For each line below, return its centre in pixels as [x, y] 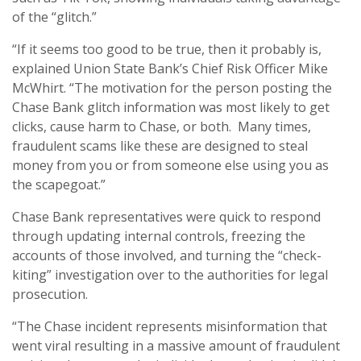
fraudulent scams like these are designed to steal [160, 145]
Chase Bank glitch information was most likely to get [171, 107]
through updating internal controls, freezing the [159, 236]
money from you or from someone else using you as [170, 165]
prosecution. [50, 294]
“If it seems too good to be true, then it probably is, [167, 49]
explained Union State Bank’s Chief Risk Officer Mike [170, 68]
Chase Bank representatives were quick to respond [166, 216]
